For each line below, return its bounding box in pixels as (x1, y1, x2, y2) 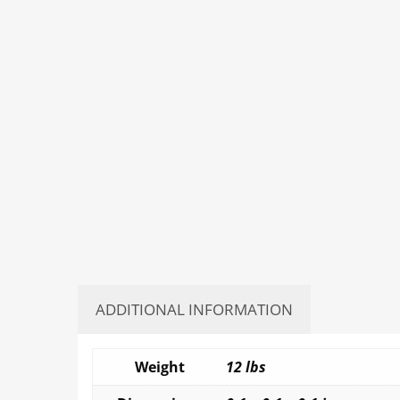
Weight (134, 357, 185, 378)
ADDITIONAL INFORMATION (96, 299, 293, 321)
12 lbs (226, 357, 266, 378)
